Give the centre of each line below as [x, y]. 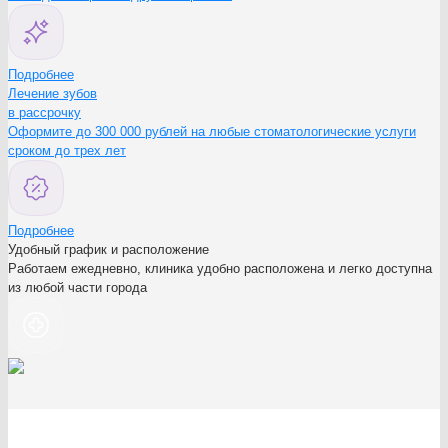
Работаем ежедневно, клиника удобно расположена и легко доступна [220, 268]
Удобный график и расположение [108, 249]
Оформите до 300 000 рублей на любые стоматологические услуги [212, 131]
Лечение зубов [52, 93]
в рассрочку [44, 112]
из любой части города [77, 287]
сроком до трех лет [67, 150]
